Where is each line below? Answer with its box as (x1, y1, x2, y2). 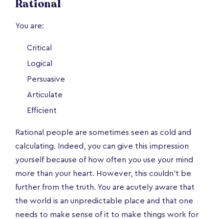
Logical (27, 59, 52, 67)
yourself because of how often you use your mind (15, 155, 193, 164)
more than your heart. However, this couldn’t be (15, 169, 191, 177)
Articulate (27, 90, 63, 99)
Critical (27, 44, 52, 52)
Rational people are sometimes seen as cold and (15, 128, 191, 136)
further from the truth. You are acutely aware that (15, 183, 195, 191)
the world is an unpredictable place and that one (15, 197, 193, 205)
